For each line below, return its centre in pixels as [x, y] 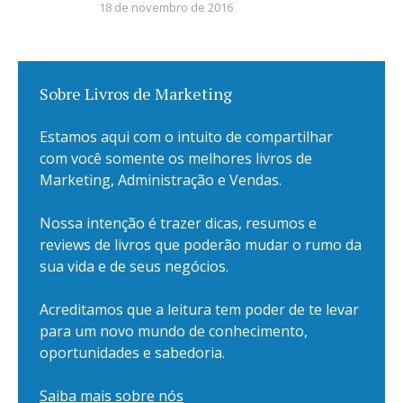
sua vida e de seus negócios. [134, 266]
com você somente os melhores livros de [176, 158]
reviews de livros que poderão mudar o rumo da [201, 245]
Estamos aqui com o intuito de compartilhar [186, 137]
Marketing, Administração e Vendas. [161, 180]
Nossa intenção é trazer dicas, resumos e [178, 223]
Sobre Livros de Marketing [136, 94]
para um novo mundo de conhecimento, [174, 331]
